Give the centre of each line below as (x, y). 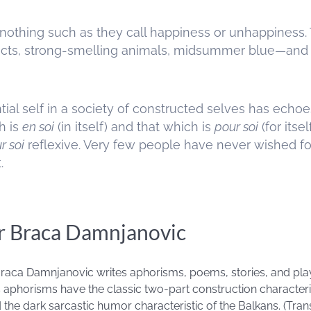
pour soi (236, 127)
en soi (38, 127)
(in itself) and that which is (134, 127)
